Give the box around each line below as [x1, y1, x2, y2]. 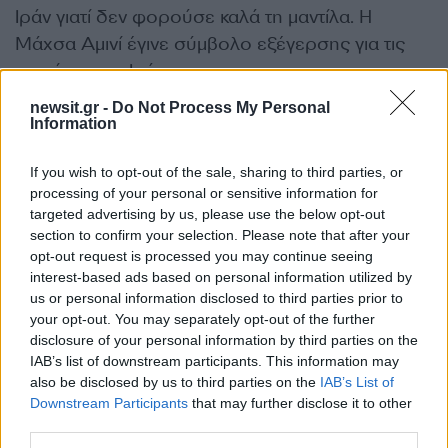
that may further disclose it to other [188, 395, 412, 411]
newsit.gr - [30, 99, 112, 116]
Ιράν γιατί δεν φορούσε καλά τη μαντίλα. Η [15, 4, 372, 29]
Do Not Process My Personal [112, 99, 330, 116]
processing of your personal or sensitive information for [30, 185, 378, 201]
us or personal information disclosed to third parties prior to [30, 290, 403, 306]
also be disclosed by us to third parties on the [30, 374, 320, 390]
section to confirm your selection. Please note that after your [30, 227, 410, 243]
